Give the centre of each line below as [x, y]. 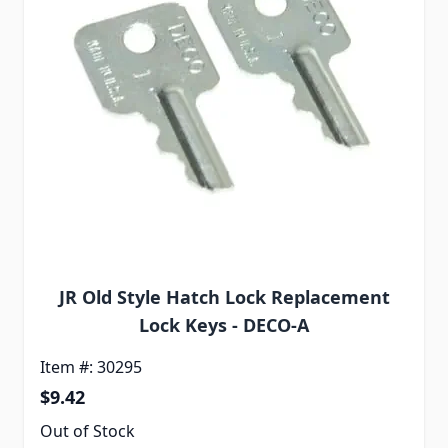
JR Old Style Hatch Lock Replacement [224, 297]
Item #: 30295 [91, 367]
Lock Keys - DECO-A [224, 325]
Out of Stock [87, 431]
